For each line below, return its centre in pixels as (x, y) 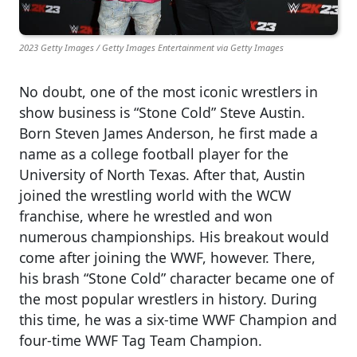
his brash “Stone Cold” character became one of (177, 278)
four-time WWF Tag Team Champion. (143, 340)
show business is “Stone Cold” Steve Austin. (162, 112)
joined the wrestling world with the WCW (155, 195)
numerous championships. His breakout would (174, 236)
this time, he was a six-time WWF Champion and (178, 319)
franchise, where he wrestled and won (146, 216)
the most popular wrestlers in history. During (168, 298)
